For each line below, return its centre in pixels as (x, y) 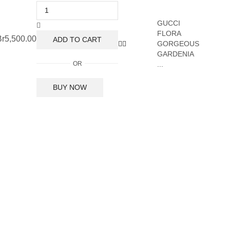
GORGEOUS (178, 44)
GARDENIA (175, 54)
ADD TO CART (78, 40)
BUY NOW (70, 88)
